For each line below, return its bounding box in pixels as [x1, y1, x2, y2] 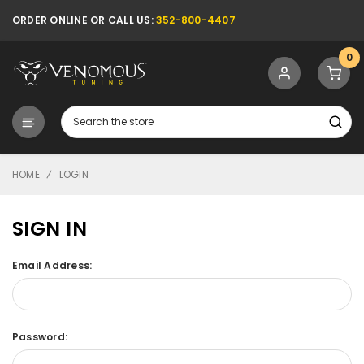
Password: [12, 329, 68, 344]
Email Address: [12, 258, 93, 272]
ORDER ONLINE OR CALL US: [12, 13, 157, 27]
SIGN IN [12, 215, 88, 242]
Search [61, 108, 98, 122]
